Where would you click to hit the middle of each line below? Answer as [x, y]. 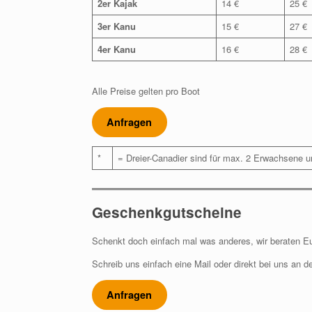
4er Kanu [116, 49]
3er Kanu [116, 26]
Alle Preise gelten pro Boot [146, 91]
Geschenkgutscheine [167, 212]
